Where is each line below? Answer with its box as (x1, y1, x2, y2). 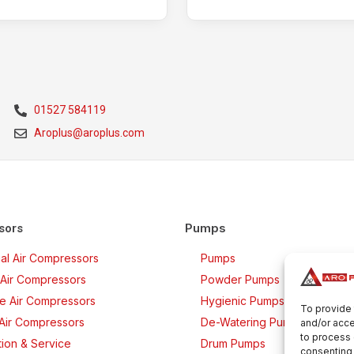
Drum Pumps (201, 337, 265, 351)
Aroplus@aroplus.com (34, 126, 145, 140)
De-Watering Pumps (201, 315, 304, 330)
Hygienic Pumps (201, 294, 284, 308)
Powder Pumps (201, 273, 280, 287)
